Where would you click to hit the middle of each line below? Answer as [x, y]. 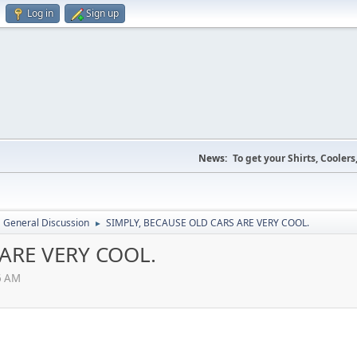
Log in [40, 13]
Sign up [102, 13]
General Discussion [46, 223]
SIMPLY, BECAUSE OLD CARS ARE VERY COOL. [208, 223]
